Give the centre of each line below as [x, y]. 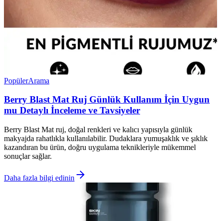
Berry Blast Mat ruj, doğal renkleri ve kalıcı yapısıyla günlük [98, 130]
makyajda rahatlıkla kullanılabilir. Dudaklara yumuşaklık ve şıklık [106, 139]
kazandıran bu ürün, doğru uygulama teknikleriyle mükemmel [100, 147]
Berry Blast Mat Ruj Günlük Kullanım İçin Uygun [107, 100]
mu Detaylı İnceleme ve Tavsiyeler [72, 110]
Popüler [16, 80]
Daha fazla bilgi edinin [39, 178]
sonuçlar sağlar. [28, 156]
